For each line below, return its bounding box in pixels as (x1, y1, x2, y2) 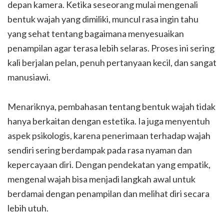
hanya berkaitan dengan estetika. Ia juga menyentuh (7, 115, 210, 126)
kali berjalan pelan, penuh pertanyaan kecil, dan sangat (7, 56, 216, 68)
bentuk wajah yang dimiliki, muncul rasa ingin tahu (7, 13, 198, 24)
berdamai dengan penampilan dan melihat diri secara (7, 187, 209, 199)
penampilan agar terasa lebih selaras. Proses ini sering (7, 42, 214, 53)
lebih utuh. (7, 202, 48, 213)
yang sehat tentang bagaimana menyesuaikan (7, 27, 184, 39)
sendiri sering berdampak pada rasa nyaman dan (7, 144, 192, 155)
